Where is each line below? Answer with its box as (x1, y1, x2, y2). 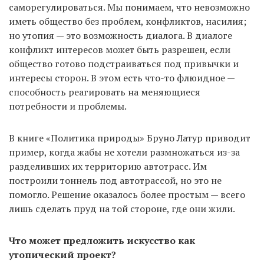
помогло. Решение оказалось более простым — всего (9, 188, 245, 202)
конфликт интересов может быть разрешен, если (9, 43, 230, 57)
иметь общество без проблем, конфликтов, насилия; (9, 15, 246, 28)
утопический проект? (9, 248, 116, 262)
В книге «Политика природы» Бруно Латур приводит (9, 131, 250, 145)
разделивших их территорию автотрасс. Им (9, 160, 207, 173)
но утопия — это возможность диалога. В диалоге (9, 29, 232, 42)
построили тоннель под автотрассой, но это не (9, 174, 222, 187)
